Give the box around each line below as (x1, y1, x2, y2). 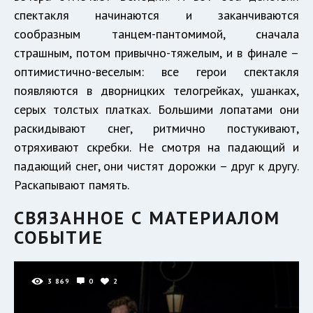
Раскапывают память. (14, 176, 129, 193)
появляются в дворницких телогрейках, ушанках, (14, 82, 299, 99)
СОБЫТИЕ (14, 225, 103, 249)
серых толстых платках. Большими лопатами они (14, 101, 299, 117)
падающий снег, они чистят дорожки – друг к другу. (14, 157, 299, 174)
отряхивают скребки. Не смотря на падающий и (14, 138, 299, 155)
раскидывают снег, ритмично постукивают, (14, 119, 299, 136)
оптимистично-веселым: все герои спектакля (14, 63, 299, 80)
